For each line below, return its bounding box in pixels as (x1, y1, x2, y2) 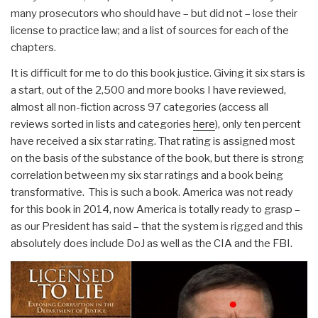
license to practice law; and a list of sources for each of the (11, 24, 289, 37)
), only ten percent (215, 118, 301, 131)
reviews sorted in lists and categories (11, 118, 193, 131)
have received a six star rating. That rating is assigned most (11, 135, 295, 148)
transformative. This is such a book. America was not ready (11, 186, 293, 199)
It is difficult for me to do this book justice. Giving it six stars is (11, 67, 305, 79)
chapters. (11, 41, 56, 54)
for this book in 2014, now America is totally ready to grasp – (11, 203, 300, 216)
